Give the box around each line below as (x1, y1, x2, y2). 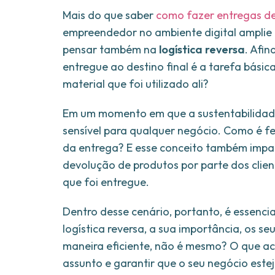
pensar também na (63, 42, 159, 57)
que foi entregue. (63, 175, 149, 190)
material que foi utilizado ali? (63, 77, 209, 91)
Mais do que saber (63, 8, 153, 23)
